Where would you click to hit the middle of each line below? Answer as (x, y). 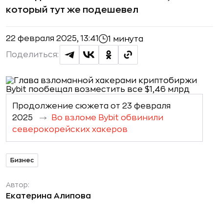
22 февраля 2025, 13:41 (52, 39)
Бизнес (22, 160)
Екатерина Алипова (48, 196)
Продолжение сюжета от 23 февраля (91, 106)
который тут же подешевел (72, 10)
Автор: (18, 185)
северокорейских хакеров (70, 130)
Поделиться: (32, 55)
